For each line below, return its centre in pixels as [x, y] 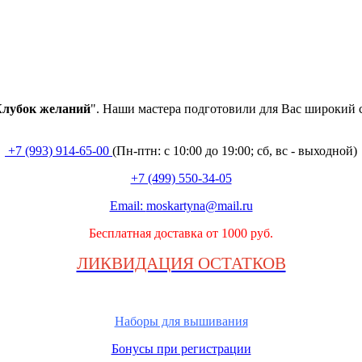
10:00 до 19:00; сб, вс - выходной [261, 151]
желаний [65, 109]
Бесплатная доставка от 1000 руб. [181, 233]
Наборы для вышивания [181, 321]
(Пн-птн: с [141, 151]
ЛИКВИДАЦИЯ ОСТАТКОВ [181, 263]
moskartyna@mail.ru [199, 206]
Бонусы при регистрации [181, 349]
